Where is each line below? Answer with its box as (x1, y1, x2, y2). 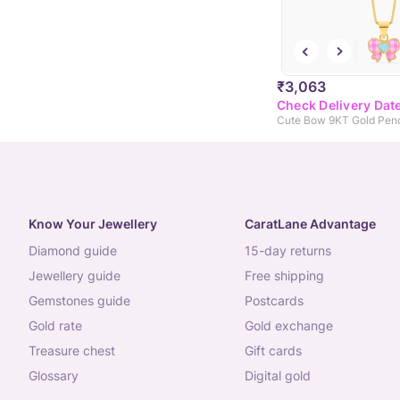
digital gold (253, 368, 311, 384)
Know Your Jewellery (29, 216, 157, 232)
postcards (252, 293, 304, 309)
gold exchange (253, 318, 333, 334)
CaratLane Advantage (244, 216, 376, 232)
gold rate (37, 318, 82, 334)
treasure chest (36, 343, 115, 359)
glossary (37, 368, 79, 384)
